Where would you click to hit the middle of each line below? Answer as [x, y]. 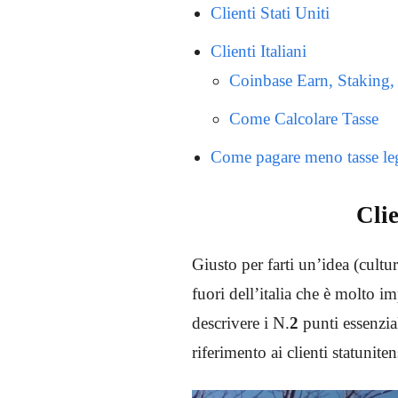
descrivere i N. [241, 322]
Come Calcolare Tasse [306, 118]
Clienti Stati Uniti [272, 12]
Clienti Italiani [259, 51]
